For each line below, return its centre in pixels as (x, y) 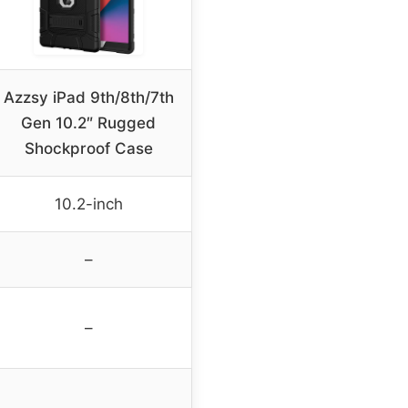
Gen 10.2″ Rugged (88, 122)
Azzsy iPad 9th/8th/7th (88, 97)
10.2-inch (88, 204)
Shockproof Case (88, 148)
